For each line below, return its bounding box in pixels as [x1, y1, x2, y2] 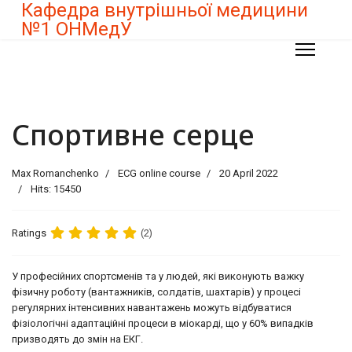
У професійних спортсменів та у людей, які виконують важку [12, 270, 304, 282]
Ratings [12, 226, 46, 239]
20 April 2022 [219, 167, 278, 179]
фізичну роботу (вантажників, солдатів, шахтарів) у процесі [12, 286, 301, 298]
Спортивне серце [12, 115, 255, 154]
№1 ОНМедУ [21, 18, 132, 40]
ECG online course [115, 167, 200, 179]
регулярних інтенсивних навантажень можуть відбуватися [12, 302, 291, 313]
